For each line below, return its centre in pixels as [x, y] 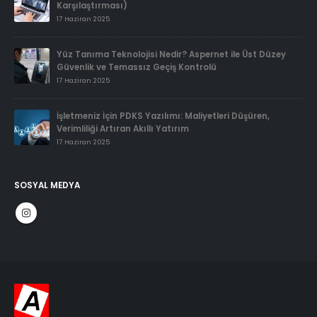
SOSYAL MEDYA [47, 185]
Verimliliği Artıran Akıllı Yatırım [123, 128]
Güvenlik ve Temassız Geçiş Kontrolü [137, 67]
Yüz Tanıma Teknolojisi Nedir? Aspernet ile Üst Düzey [171, 54]
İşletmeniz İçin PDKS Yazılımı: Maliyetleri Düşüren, [163, 116]
